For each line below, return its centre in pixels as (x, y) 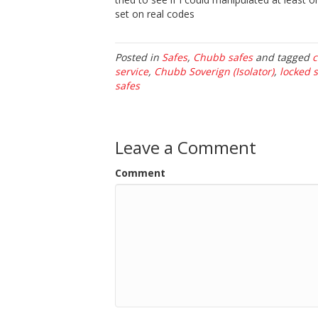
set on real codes (155, 13)
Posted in (138, 57)
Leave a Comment (186, 147)
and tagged (283, 57)
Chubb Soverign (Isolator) (214, 71)
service (132, 71)
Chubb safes (223, 57)
